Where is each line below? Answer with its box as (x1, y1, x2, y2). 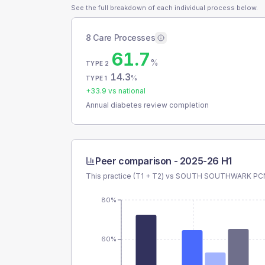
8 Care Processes (86, 33, 156, 43)
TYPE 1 (86, 75, 108, 82)
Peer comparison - (95, 155, 180, 167)
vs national (106, 86, 146, 95)
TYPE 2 (86, 60, 109, 67)
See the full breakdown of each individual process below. (71, 4, 258, 12)
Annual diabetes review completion (86, 101, 209, 109)
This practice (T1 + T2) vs (86, 172, 176, 180)
